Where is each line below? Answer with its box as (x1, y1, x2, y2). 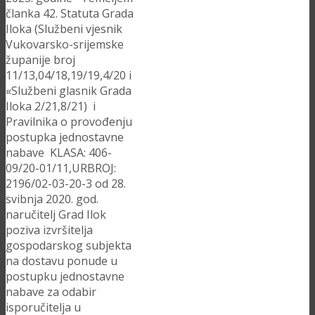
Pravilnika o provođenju (6, 114, 132, 130)
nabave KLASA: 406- (6, 145, 112, 161)
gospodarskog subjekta (6, 238, 131, 254)
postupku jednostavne (6, 269, 124, 285)
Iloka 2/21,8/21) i (6, 98, 98, 115)
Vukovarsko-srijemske (6, 37, 124, 53)
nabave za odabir (6, 284, 96, 300)
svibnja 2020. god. (6, 191, 98, 207)
